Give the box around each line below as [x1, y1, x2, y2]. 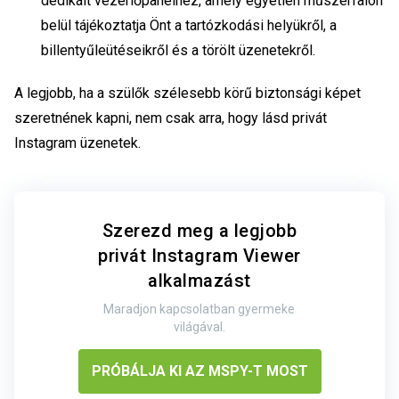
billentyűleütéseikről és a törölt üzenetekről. [41, 41, 315, 59]
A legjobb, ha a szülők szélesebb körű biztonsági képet [14, 84, 361, 102]
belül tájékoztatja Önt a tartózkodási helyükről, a [41, 16, 337, 34]
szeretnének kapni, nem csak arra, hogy [14, 109, 262, 126]
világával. [173, 319, 225, 334]
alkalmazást [148, 269, 251, 291]
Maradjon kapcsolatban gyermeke [103, 301, 296, 316]
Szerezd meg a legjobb [102, 219, 297, 241]
